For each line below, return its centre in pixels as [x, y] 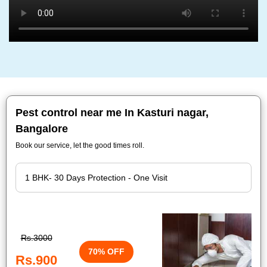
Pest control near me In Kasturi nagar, [112, 113]
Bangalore [42, 129]
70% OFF [106, 251]
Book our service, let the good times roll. [80, 145]
